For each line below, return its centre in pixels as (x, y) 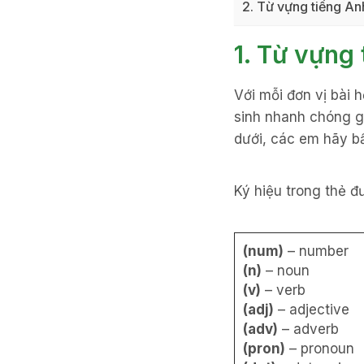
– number (316, 251)
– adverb (308, 329)
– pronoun (320, 349)
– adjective (312, 310)
